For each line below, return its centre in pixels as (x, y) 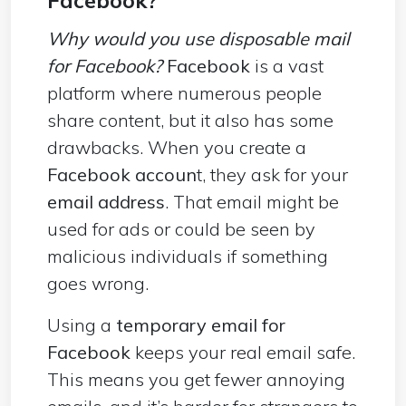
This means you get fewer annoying (196, 379)
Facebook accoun (122, 174)
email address (106, 201)
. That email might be (252, 201)
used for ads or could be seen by (181, 228)
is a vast (289, 65)
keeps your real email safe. (243, 352)
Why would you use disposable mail (198, 38)
